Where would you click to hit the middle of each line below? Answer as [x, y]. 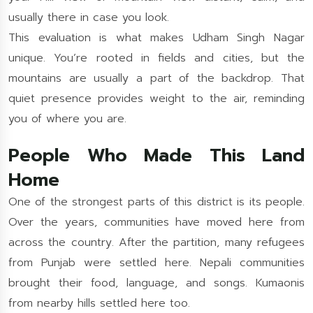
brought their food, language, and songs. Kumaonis [156, 283]
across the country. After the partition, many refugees [156, 242]
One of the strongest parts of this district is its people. [156, 202]
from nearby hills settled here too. [99, 303]
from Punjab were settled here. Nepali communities [156, 263]
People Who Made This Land [156, 155]
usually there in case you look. [89, 17]
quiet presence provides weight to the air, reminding [156, 99]
